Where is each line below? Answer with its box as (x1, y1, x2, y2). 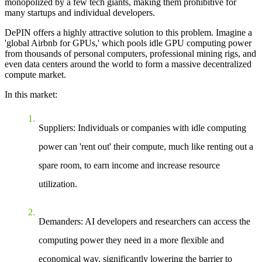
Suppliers (39, 123, 73, 133)
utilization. (39, 179, 77, 189)
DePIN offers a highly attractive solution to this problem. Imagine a (5, 27, 252, 38)
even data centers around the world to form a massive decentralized (5, 59, 251, 70)
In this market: (5, 89, 57, 100)
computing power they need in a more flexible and (39, 235, 224, 246)
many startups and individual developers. (5, 8, 155, 18)
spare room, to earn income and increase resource (39, 160, 220, 171)
